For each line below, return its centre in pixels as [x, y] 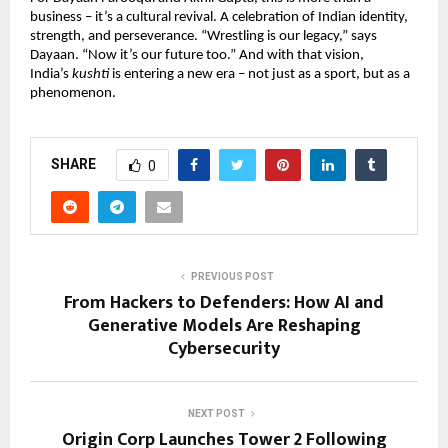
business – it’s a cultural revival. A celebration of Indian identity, [219, 18]
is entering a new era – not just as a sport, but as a [259, 75]
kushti [90, 75]
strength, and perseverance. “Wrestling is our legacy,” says [203, 37]
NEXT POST [216, 413]
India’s [51, 75]
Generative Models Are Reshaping [224, 325]
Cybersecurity [224, 348]
